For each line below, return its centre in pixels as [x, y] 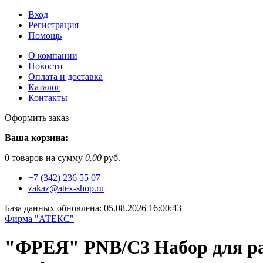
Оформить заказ [37, 118]
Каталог [44, 87]
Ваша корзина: [36, 138]
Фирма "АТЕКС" [39, 219]
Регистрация [53, 25]
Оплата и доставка [65, 77]
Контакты [48, 98]
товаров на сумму [47, 158]
